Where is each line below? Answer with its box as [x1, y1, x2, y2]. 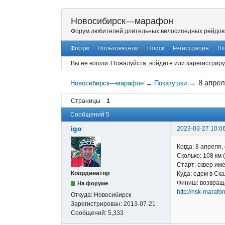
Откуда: [71, 191, 94, 199]
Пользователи [97, 45, 139, 52]
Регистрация [172, 45, 209, 52]
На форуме [77, 180, 108, 187]
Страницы [71, 97, 100, 104]
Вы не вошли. [71, 59, 109, 67]
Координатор [71, 170, 109, 177]
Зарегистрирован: [71, 200, 124, 208]
